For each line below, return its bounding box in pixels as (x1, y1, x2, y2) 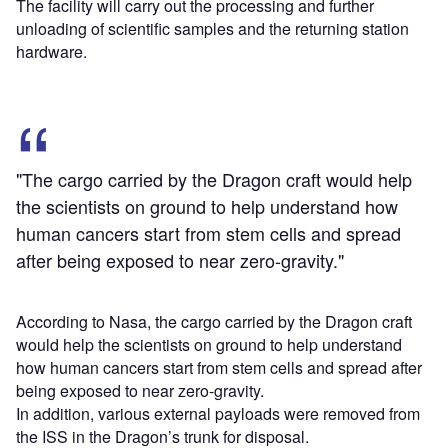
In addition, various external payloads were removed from (16, 401, 420, 425)
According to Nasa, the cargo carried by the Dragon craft (16, 309, 412, 333)
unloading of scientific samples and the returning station (16, 16, 409, 40)
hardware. (16, 39, 87, 63)
